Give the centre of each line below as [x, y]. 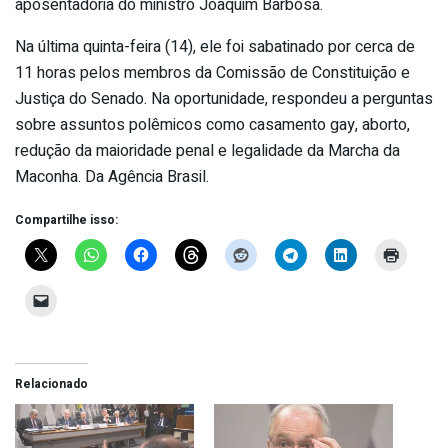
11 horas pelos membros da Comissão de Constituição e [212, 73]
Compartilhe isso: [66, 220]
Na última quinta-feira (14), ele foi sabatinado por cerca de [215, 47]
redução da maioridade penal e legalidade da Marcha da [207, 151]
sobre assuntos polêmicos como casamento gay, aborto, [212, 125]
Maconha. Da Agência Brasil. [112, 177]
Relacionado [51, 384]
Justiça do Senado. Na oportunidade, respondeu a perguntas [224, 99]
